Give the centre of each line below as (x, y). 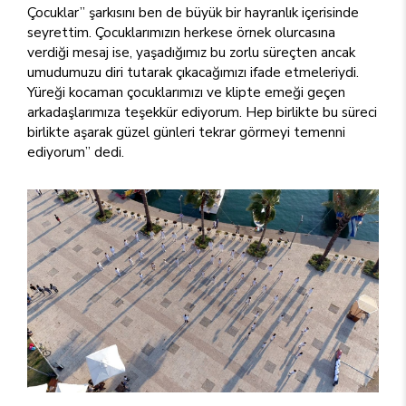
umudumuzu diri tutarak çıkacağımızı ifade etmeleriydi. (193, 72)
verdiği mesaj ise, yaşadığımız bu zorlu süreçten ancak (191, 52)
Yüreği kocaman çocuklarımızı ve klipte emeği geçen (186, 92)
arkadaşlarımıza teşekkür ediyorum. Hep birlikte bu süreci (202, 111)
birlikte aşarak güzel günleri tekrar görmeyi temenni (186, 131)
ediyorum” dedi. (76, 151)
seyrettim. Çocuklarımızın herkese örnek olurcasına (181, 32)
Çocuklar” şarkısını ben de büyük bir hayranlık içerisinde (193, 12)
